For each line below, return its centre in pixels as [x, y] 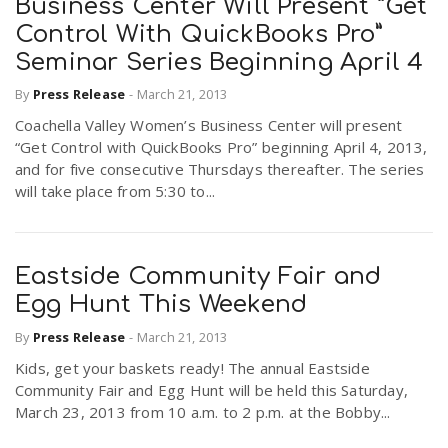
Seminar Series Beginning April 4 [219, 62]
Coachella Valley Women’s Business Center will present [209, 125]
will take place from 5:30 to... [115, 191]
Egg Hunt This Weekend [161, 305]
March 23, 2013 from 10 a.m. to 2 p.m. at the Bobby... [203, 411]
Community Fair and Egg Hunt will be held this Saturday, [212, 389]
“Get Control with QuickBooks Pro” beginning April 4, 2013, [221, 147]
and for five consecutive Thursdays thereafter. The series [220, 169]
